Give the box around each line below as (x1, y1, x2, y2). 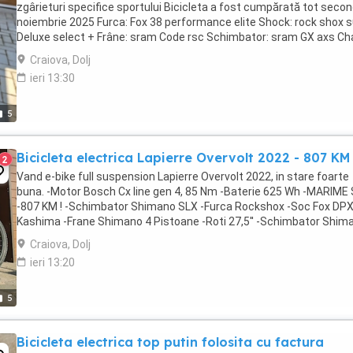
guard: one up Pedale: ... (17, 46, 133, 58)
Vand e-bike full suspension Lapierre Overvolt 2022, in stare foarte (17, 170, 349, 183)
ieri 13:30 (30, 72, 75, 84)
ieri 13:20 (30, 256, 75, 269)
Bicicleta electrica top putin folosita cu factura (17, 334, 324, 350)
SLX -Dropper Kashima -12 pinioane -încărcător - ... (17, 230, 268, 243)
